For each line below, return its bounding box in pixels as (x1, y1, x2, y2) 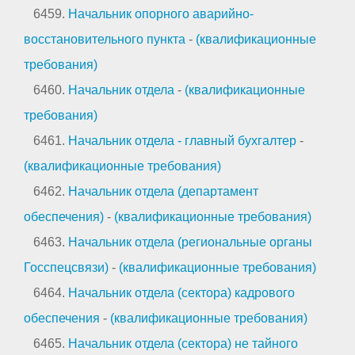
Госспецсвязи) (24, 260, 109, 274)
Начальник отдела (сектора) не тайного (68, 336, 298, 350)
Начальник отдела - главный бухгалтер (68, 133, 296, 147)
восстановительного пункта (24, 32, 185, 46)
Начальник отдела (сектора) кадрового (68, 285, 295, 300)
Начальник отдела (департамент (68, 184, 258, 198)
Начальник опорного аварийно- (68, 6, 254, 21)
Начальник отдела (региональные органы (68, 235, 312, 249)
